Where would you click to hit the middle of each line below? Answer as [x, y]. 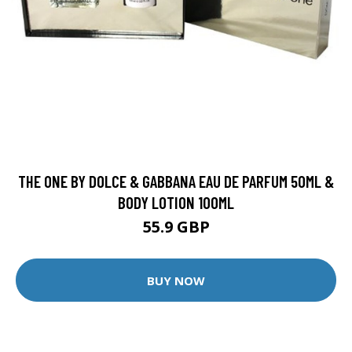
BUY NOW [176, 280]
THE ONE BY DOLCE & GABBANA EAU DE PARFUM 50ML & [176, 181]
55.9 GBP [176, 227]
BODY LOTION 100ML [176, 203]
